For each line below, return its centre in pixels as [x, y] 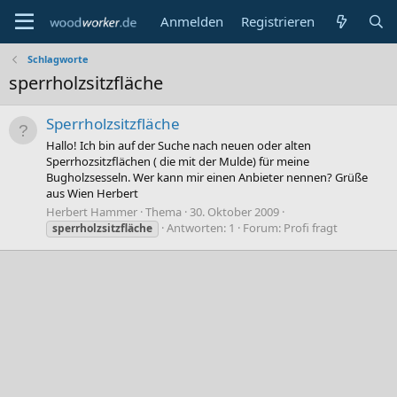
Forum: [263, 227]
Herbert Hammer [92, 211]
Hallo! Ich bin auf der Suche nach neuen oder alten [179, 145]
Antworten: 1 [201, 227]
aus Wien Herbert [92, 193]
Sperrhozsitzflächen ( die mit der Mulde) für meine [178, 161]
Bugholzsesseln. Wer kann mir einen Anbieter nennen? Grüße [207, 177]
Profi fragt [311, 227]
